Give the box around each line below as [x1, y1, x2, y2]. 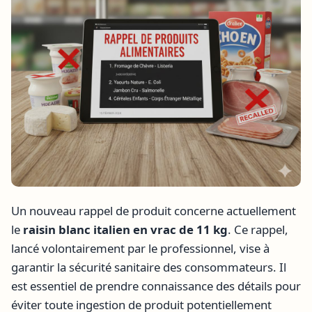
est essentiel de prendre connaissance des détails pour [11, 278, 301, 295]
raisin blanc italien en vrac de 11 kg [23, 221, 228, 238]
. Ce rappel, [228, 221, 288, 238]
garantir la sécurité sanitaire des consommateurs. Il [11, 259, 286, 276]
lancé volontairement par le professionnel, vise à [11, 240, 270, 257]
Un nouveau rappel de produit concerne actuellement [11, 203, 296, 219]
